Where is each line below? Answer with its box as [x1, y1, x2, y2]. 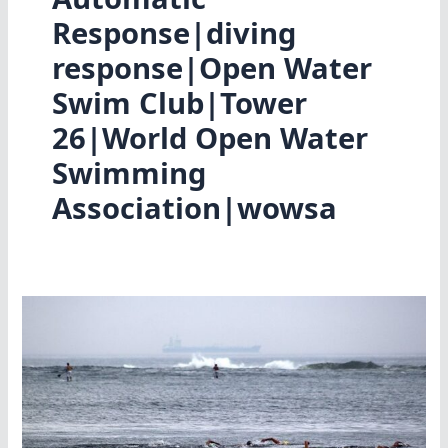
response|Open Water [51, 48, 372, 89]
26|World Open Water [51, 118, 368, 159]
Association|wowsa [51, 188, 337, 229]
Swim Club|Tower [51, 83, 307, 124]
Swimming [51, 153, 206, 194]
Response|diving [51, 13, 296, 54]
